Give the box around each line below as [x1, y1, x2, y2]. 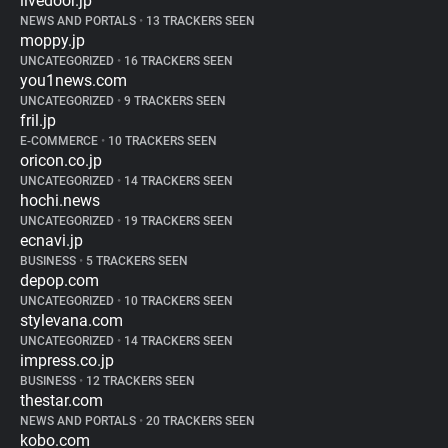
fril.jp [20, 111, 56, 130]
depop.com [20, 271, 99, 290]
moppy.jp [20, 31, 85, 50]
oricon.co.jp [20, 151, 102, 170]
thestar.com [20, 391, 103, 410]
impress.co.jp [20, 351, 114, 370]
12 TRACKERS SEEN [83, 374, 195, 388]
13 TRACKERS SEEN [143, 14, 255, 28]
